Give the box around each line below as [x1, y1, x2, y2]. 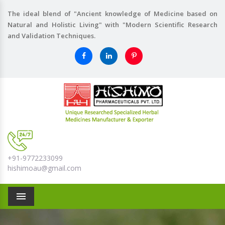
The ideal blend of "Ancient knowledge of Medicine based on [8, 9, 217, 18]
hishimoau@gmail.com [8, 163, 81, 173]
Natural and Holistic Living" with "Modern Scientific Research [8, 20, 217, 29]
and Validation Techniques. [8, 31, 95, 40]
